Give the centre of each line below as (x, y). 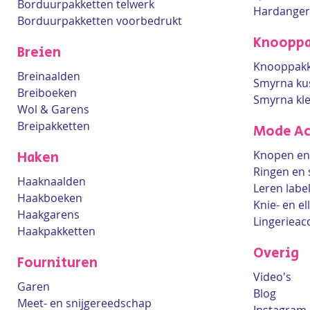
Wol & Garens (53, 109)
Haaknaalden (52, 181)
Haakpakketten (56, 231)
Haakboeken (50, 198)
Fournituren (57, 263)
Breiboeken (47, 93)
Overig (276, 254)
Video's (272, 277)
